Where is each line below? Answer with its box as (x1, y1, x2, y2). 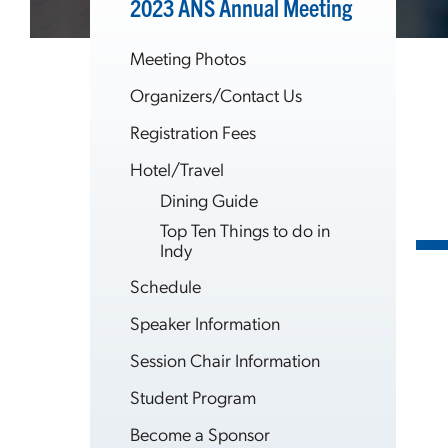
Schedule (130, 274, 201, 297)
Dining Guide (160, 188, 258, 211)
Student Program (130, 385, 256, 408)
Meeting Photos (130, 46, 246, 69)
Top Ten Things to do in (160, 218, 330, 241)
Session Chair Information (130, 348, 320, 371)
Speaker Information (130, 311, 280, 334)
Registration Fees (130, 120, 256, 143)
